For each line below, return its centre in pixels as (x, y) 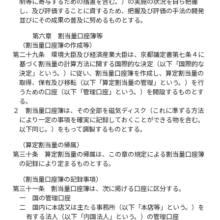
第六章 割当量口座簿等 (67, 36)
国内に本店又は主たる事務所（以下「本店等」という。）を (118, 207)
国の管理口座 (51, 198)
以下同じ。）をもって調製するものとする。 (83, 129)
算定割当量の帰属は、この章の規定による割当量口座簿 (125, 154)
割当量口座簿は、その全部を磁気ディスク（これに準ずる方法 (115, 111)
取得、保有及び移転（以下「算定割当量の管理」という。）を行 (112, 83)
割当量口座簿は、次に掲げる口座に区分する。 (118, 189)
